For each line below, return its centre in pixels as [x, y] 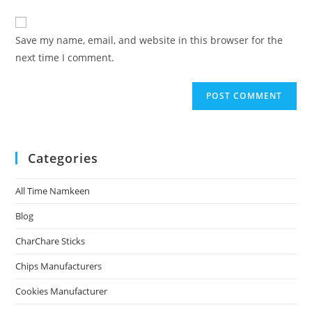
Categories [63, 158]
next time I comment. [65, 57]
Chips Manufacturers [59, 266]
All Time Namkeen [53, 190]
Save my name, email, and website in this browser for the [149, 40]
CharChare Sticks [50, 241]
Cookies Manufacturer [62, 291]
